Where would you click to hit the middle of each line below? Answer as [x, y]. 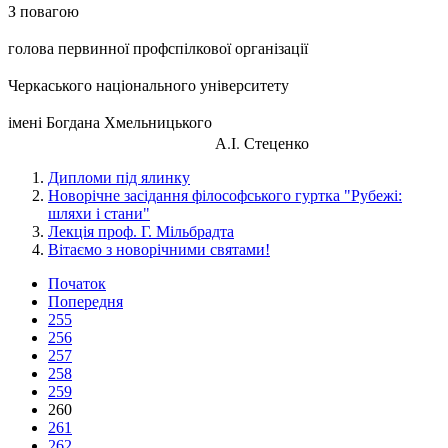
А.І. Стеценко [262, 142]
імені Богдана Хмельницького [224, 121]
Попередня [85, 301]
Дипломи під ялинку [119, 177]
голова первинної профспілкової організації [158, 47]
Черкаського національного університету [148, 84]
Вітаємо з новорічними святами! [159, 249]
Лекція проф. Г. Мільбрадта [141, 231]
